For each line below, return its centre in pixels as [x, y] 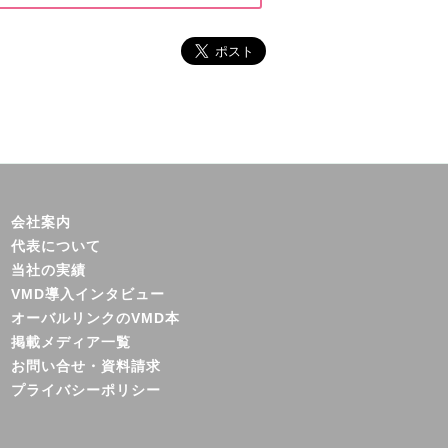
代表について [55, 245]
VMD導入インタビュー [87, 293]
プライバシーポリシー [85, 389]
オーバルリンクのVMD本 [95, 317]
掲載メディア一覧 [70, 341]
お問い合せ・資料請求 [85, 365]
